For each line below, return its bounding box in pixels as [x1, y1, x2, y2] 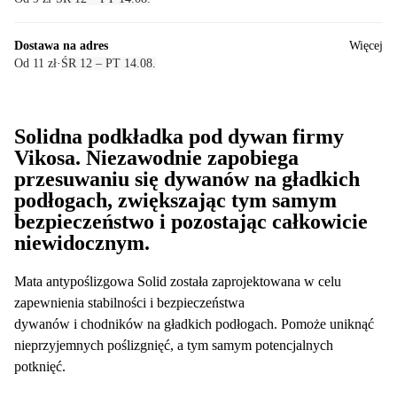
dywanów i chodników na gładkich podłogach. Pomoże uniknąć [14, 315, 374, 331]
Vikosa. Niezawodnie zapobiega [14, 145, 299, 169]
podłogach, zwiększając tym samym [14, 188, 337, 212]
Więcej [349, 38, 383, 52]
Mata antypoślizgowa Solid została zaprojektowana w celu [14, 273, 341, 289]
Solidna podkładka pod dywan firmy [14, 124, 344, 148]
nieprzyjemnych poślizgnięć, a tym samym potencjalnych [14, 337, 333, 353]
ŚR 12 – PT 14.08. [61, 56, 156, 70]
